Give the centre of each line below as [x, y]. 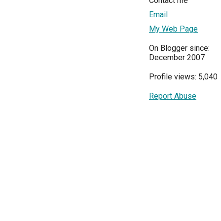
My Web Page [173, 29]
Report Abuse [173, 96]
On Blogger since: [179, 48]
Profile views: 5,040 [183, 76]
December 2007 [177, 57]
